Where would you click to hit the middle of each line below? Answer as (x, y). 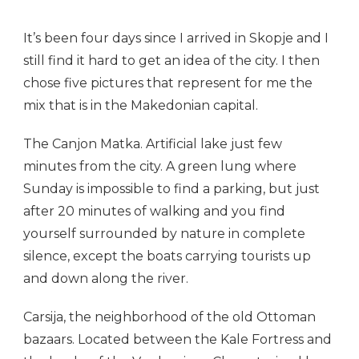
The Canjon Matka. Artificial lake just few (153, 144)
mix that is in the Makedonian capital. (141, 106)
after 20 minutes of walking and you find (154, 212)
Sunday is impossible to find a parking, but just (171, 189)
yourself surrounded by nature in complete (164, 234)
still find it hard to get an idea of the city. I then (171, 61)
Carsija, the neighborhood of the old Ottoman (169, 317)
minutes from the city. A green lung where (160, 167)
